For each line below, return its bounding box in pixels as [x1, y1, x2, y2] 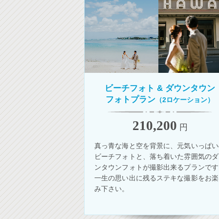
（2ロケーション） [155, 95, 214, 104]
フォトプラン [106, 94, 155, 104]
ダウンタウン [165, 83, 215, 93]
